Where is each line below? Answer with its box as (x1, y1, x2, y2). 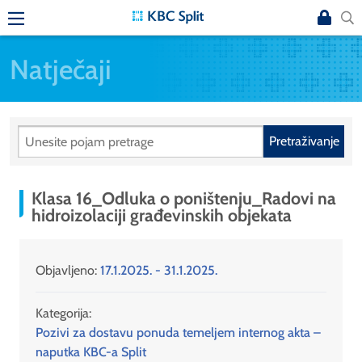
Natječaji (10, 52, 112, 86)
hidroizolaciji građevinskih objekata (32, 204, 292, 226)
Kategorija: (36, 305, 91, 322)
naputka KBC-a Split (36, 344, 146, 360)
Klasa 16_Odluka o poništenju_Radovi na (32, 187, 336, 209)
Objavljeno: (36, 263, 100, 279)
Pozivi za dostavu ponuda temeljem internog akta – (36, 325, 321, 341)
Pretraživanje (268, 133, 339, 149)
